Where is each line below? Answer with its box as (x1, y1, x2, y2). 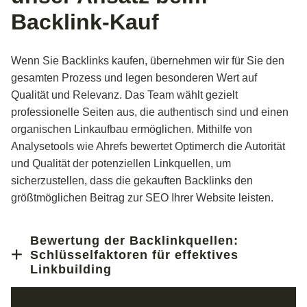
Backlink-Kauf (11, 9, 159, 34)
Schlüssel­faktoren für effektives (30, 247, 238, 262)
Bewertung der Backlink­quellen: (30, 233, 238, 247)
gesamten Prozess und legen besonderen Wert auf (11, 71, 257, 84)
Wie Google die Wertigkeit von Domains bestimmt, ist (25, 289, 282, 302)
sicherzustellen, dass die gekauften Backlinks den (11, 174, 253, 186)
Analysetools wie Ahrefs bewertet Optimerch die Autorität (11, 140, 285, 152)
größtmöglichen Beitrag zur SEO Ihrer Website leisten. (11, 191, 273, 204)
